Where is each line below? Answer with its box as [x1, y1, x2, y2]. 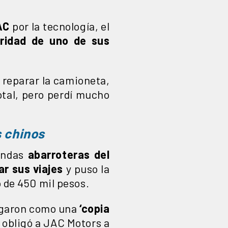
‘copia [79, 201, 110, 215]
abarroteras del [23, 147, 110, 161]
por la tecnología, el [10, 19, 110, 33]
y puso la [63, 161, 110, 175]
